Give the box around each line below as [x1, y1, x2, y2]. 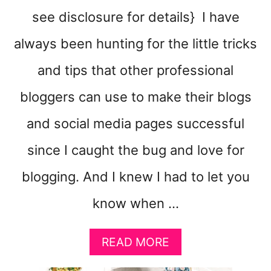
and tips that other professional [38, 62, 233, 79]
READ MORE [102, 235, 169, 250]
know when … [92, 195, 179, 212]
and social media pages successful [27, 116, 244, 132]
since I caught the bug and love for [27, 142, 244, 158]
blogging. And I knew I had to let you [21, 169, 250, 185]
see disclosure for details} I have [31, 9, 240, 25]
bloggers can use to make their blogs [19, 89, 252, 105]
